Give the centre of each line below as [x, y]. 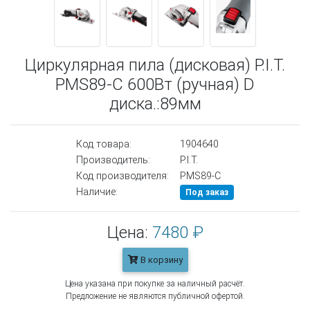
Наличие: [97, 192]
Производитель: [113, 161]
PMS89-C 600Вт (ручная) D [155, 85]
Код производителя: [122, 176]
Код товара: [104, 145]
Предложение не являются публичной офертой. [155, 297]
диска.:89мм [155, 104]
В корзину [160, 260]
